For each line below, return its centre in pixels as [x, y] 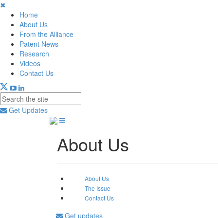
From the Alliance [46, 34]
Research [34, 54]
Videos [30, 63]
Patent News [39, 44]
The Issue [98, 188]
